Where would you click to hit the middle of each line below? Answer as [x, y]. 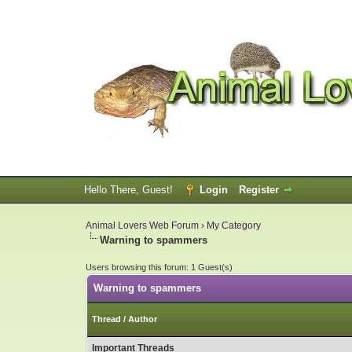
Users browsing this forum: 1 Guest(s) [159, 267]
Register [258, 190]
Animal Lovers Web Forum [143, 225]
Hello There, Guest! [130, 190]
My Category [234, 225]
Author [143, 319]
